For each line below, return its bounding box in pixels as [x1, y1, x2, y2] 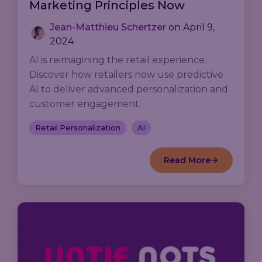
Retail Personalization [35, 123, 120, 133]
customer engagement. [29, 98, 141, 110]
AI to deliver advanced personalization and [29, 84, 228, 95]
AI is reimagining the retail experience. [29, 54, 206, 66]
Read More [164, 155, 211, 166]
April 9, [183, 22, 215, 33]
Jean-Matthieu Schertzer [50, 22, 166, 33]
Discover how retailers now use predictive [29, 69, 223, 81]
